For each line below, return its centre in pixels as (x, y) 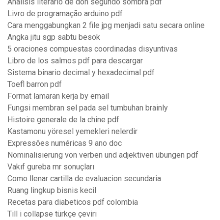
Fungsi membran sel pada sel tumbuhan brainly (88, 108)
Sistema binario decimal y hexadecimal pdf (81, 73)
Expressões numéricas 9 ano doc (65, 143)
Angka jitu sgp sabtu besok (54, 37)
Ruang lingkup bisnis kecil (52, 191)
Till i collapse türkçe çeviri (52, 214)
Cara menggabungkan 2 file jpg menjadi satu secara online (106, 26)
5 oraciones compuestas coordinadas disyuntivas (93, 49)
